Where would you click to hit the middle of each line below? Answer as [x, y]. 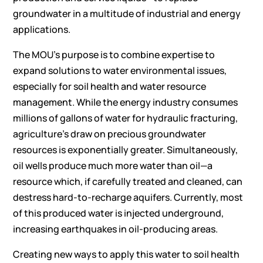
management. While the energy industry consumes [126, 102]
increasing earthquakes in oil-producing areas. [116, 229]
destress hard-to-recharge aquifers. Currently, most [128, 198]
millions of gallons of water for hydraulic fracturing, [126, 118]
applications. [42, 30]
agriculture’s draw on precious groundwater [110, 134]
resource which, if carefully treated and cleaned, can [128, 182]
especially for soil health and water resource [110, 87]
